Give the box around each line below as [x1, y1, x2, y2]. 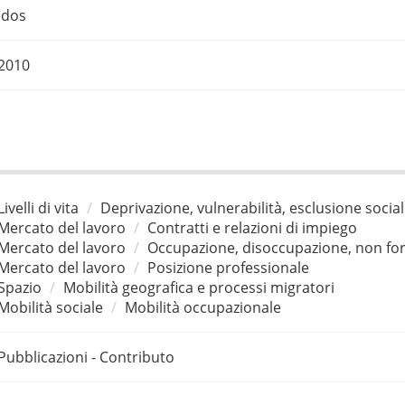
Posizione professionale [146, 257, 309, 278]
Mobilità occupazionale [124, 297, 281, 317]
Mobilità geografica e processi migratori [62, 277, 334, 297]
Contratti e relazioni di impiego [146, 217, 357, 238]
